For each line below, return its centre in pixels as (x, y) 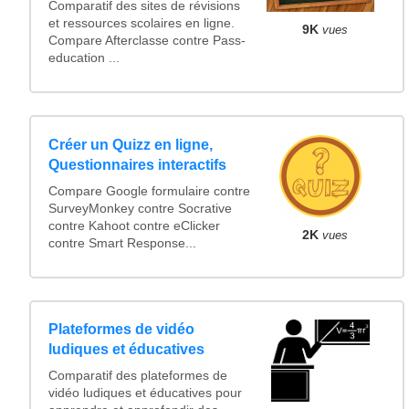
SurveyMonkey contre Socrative (141, 208)
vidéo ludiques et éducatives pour (146, 393)
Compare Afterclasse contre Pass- (147, 41)
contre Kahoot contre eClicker (135, 225)
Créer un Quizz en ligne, (131, 144)
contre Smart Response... (123, 243)
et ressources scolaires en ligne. (142, 24)
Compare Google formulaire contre (150, 191)
